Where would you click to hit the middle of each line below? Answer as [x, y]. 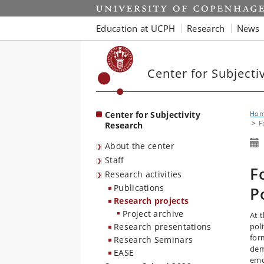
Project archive [153, 214]
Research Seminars [154, 240]
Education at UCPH [136, 28]
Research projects [151, 201]
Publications [139, 188]
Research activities [143, 174]
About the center [140, 146]
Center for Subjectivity [153, 115]
